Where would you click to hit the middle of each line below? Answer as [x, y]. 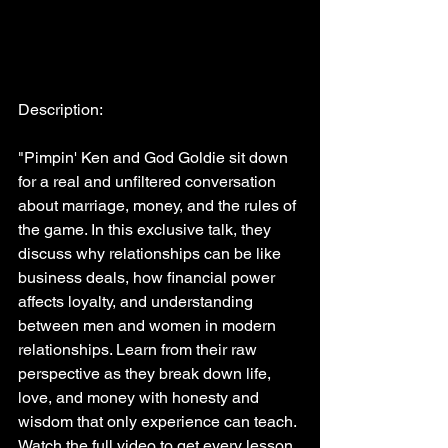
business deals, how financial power [148, 278]
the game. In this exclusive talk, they [146, 230]
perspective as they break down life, [146, 374]
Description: [60, 110]
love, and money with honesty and [140, 398]
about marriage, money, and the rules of [159, 206]
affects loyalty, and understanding [137, 302]
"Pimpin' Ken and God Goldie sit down [155, 158]
